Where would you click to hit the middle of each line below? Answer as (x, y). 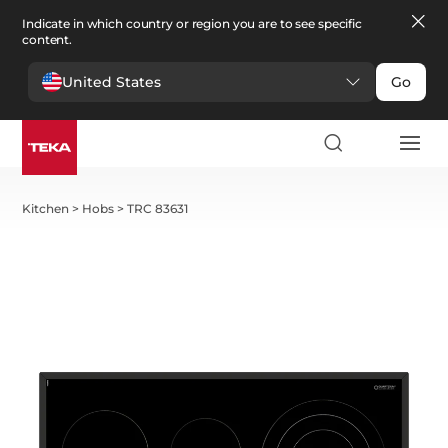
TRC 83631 (158, 208)
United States (111, 81)
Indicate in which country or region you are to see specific (192, 23)
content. (47, 39)
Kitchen (46, 208)
